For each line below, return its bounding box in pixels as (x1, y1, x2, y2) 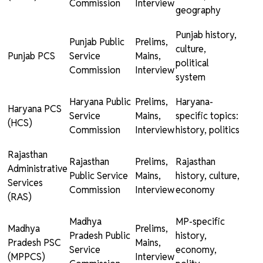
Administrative (8, 163, 68, 176)
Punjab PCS (8, 50, 55, 63)
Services (8, 177, 43, 190)
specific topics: (176, 110, 238, 123)
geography (176, 4, 221, 17)
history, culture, (176, 170, 240, 183)
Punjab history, (176, 29, 237, 42)
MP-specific (176, 215, 225, 228)
